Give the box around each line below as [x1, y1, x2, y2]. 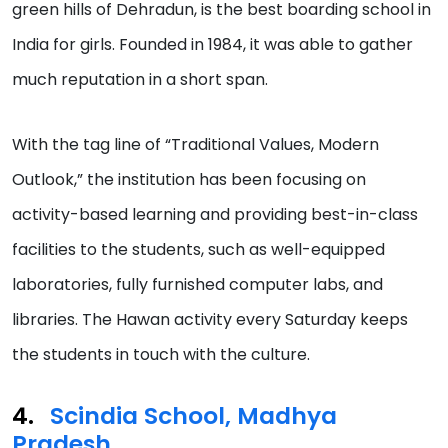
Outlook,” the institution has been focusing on [12, 168, 366, 192]
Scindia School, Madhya [50, 399, 337, 433]
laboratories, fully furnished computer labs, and [12, 273, 383, 297]
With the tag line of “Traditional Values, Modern [12, 133, 379, 157]
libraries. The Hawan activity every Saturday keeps [12, 308, 408, 332]
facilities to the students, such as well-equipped [12, 238, 385, 262]
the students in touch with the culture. [12, 343, 314, 367]
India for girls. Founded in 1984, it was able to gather [12, 33, 413, 57]
